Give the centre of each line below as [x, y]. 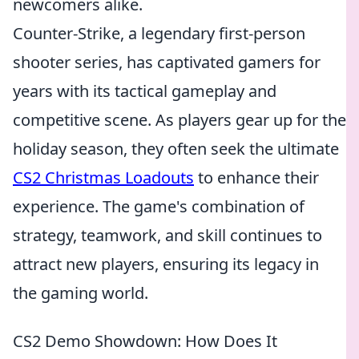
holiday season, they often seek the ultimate [176, 149]
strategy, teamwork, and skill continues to [167, 235]
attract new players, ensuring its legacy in [166, 264]
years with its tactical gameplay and [145, 91]
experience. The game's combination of [159, 206]
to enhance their [256, 177]
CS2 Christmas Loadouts [103, 177]
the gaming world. [81, 293]
